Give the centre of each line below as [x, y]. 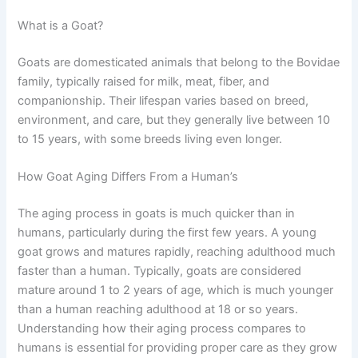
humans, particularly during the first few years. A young [167, 233]
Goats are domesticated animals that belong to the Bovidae [179, 63]
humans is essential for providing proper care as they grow [178, 348]
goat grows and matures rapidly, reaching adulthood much [177, 252]
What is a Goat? [61, 26]
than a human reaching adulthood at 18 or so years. [158, 310]
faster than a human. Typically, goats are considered [160, 271]
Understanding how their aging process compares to [162, 329]
